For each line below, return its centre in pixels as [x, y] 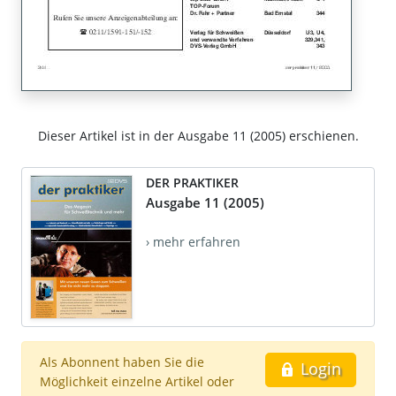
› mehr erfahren [193, 242]
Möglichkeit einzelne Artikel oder [137, 382]
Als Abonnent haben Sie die [122, 362]
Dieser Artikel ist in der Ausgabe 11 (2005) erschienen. [198, 136]
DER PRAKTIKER [192, 183]
